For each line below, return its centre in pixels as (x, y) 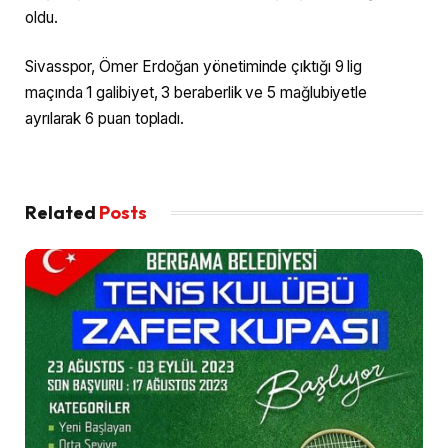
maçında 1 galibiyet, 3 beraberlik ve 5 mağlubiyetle (196, 93)
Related (62, 212)
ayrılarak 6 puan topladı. (105, 119)
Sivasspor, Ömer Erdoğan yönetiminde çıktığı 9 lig (194, 67)
